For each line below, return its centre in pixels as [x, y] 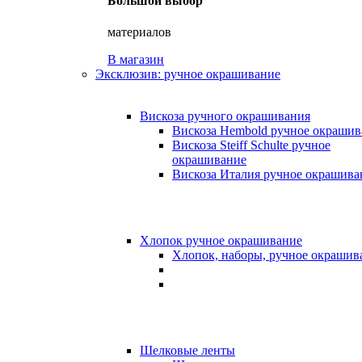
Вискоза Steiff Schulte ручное [251, 145]
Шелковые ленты [187, 350]
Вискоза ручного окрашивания [225, 116]
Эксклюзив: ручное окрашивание [188, 74]
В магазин [136, 59]
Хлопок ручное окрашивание [221, 240]
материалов [139, 32]
